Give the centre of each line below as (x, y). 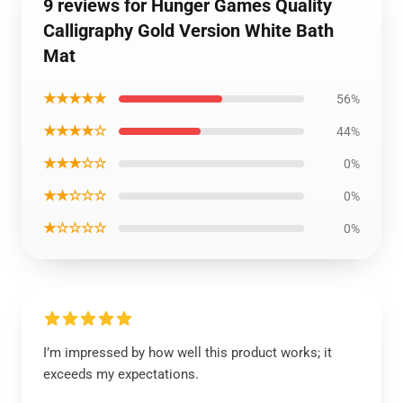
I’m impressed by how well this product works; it (188, 353)
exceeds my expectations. (121, 374)
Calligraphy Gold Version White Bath (188, 31)
